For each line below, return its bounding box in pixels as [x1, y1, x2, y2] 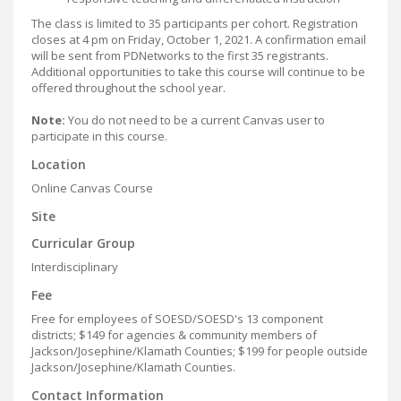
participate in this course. [31, 128, 167, 144]
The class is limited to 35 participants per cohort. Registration [31, 15, 358, 31]
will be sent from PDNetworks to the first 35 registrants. [31, 47, 328, 64]
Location [31, 156, 86, 173]
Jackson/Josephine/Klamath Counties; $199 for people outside [31, 343, 368, 359]
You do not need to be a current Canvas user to [65, 112, 325, 128]
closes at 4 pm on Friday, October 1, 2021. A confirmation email [31, 31, 366, 47]
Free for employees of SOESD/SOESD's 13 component [31, 311, 323, 327]
